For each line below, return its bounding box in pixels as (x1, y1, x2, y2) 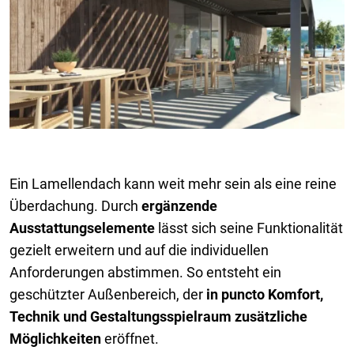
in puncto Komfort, (206, 285, 323, 303)
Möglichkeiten (9, 330, 101, 347)
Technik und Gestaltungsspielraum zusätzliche (9, 307, 307, 325)
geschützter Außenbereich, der (9, 285, 206, 303)
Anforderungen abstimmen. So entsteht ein (9, 263, 281, 281)
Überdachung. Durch (9, 197, 141, 214)
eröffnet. (101, 330, 159, 347)
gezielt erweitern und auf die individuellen (9, 241, 269, 258)
